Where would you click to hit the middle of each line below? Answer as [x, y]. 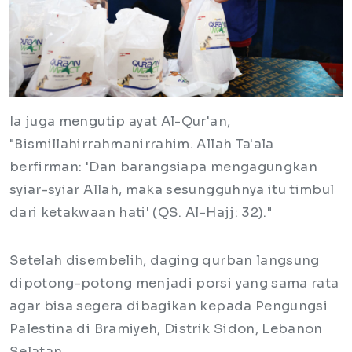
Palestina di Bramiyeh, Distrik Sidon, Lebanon [166, 328]
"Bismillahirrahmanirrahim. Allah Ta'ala [142, 144]
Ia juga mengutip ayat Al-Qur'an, [120, 121]
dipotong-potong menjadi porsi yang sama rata [174, 283]
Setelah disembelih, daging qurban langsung [165, 260]
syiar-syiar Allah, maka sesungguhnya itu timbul [172, 189]
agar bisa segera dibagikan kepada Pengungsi [169, 306]
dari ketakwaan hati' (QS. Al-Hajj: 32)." [144, 212]
